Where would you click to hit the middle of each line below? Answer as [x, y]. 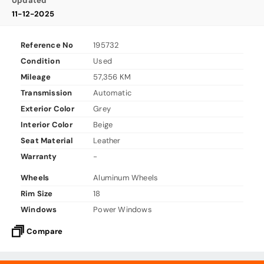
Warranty [39, 157]
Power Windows [123, 210]
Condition [40, 61]
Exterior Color [47, 109]
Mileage [36, 77]
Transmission [47, 93]
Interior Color [47, 125]
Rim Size [37, 194]
